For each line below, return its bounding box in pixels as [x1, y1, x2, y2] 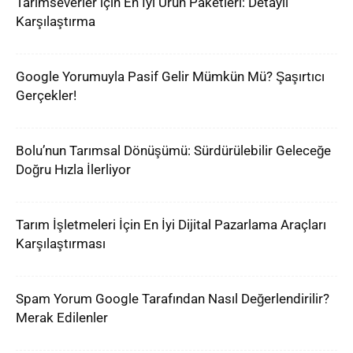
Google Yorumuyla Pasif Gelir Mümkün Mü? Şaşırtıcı [16, 69, 325, 84]
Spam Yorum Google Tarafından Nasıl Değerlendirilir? [16, 291, 329, 307]
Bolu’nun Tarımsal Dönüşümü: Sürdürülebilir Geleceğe [16, 143, 331, 158]
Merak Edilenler [16, 310, 108, 325]
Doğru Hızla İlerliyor [16, 162, 131, 177]
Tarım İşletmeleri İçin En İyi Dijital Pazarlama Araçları [16, 217, 326, 232]
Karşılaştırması [16, 236, 106, 251]
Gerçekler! [16, 87, 76, 103]
